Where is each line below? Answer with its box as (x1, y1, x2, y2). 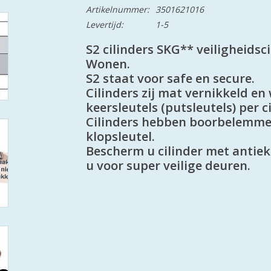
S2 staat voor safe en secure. (85, 69, 255, 87)
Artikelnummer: (85, 4, 149, 15)
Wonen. (85, 54, 130, 72)
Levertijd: (85, 19, 123, 30)
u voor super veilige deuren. (85, 156, 250, 174)
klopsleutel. (85, 127, 155, 145)
